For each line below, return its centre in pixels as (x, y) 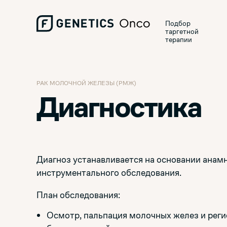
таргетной (182, 31)
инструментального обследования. (109, 173)
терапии (179, 40)
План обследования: (78, 195)
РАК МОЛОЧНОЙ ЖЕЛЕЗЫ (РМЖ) (86, 83)
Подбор (178, 23)
